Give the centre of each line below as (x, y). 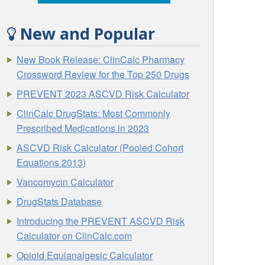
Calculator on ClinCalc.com (75, 235)
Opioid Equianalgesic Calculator (85, 255)
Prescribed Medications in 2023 (83, 128)
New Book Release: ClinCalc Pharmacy (101, 59)
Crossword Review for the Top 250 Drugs (103, 74)
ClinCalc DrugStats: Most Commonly (94, 113)
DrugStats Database (59, 201)
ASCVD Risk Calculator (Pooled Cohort (100, 147)
